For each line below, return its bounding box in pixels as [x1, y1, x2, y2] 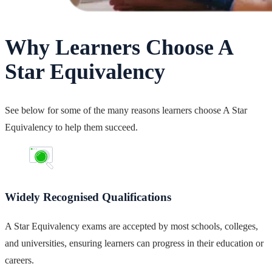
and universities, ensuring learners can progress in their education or [5, 238, 263, 249]
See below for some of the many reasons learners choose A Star [5, 105, 247, 116]
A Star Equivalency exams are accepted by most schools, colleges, [5, 221, 258, 232]
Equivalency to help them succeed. [5, 122, 138, 133]
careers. [5, 255, 34, 266]
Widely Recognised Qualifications [5, 190, 171, 203]
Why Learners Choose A [5, 35, 233, 60]
